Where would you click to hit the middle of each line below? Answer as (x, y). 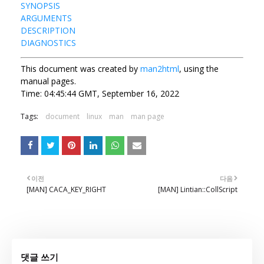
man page (148, 116)
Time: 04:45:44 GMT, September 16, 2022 (100, 93)
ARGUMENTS (46, 18)
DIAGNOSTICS (48, 42)
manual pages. (48, 81)
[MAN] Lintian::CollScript (198, 189)
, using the (199, 68)
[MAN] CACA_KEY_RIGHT (66, 189)
